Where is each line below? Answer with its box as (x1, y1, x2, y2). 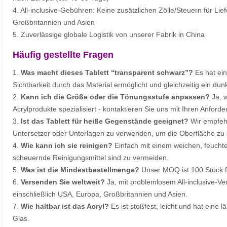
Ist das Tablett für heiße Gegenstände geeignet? (21, 117, 188, 126)
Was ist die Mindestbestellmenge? (21, 166, 139, 174)
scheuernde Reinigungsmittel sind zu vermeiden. (13, 154, 169, 162)
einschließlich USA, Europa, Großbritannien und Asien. (13, 190, 187, 199)
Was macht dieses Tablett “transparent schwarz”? (21, 68, 193, 77)
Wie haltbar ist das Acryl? (21, 202, 109, 211)
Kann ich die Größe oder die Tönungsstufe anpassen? (21, 93, 210, 101)
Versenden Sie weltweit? (21, 178, 105, 186)
